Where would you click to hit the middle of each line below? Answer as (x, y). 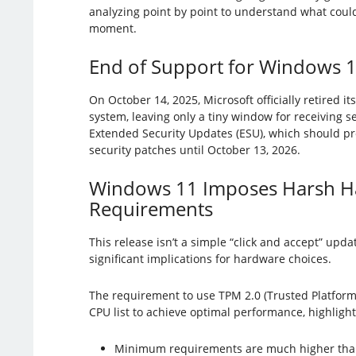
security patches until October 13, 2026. (194, 149)
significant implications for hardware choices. (210, 258)
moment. (112, 28)
